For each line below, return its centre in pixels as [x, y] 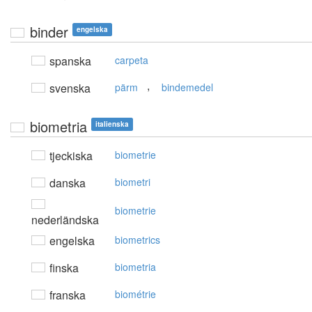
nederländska [65, 220]
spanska [69, 61]
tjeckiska [70, 156]
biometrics [138, 240]
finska [63, 268]
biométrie [135, 294]
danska [66, 183]
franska [66, 295]
